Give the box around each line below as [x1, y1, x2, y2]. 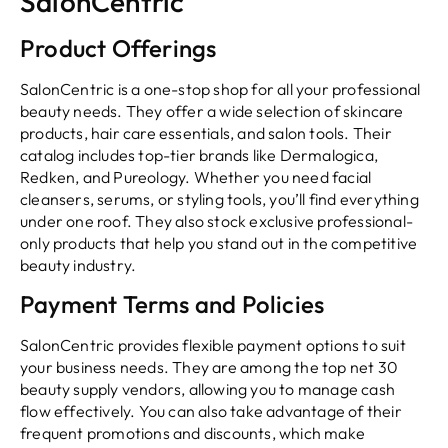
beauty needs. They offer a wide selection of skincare [20, 100, 404, 121]
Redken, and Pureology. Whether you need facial [20, 166, 372, 187]
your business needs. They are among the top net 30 [20, 357, 399, 378]
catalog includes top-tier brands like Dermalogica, [20, 144, 379, 165]
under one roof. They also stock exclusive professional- [20, 210, 414, 231]
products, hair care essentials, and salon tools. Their [20, 122, 392, 143]
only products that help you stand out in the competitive [20, 232, 418, 253]
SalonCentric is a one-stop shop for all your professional [20, 78, 421, 99]
